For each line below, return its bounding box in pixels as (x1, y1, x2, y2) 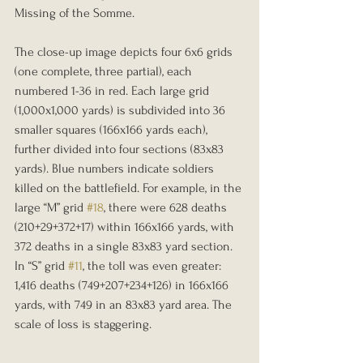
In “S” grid (15, 258, 68, 273)
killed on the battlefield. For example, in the (15, 180, 245, 195)
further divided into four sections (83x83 (15, 141, 227, 156)
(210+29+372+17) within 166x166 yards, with (15, 219, 237, 234)
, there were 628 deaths (104, 199, 230, 215)
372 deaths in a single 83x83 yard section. (15, 238, 236, 254)
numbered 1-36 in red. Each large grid (15, 83, 212, 98)
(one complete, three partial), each (15, 63, 195, 79)
